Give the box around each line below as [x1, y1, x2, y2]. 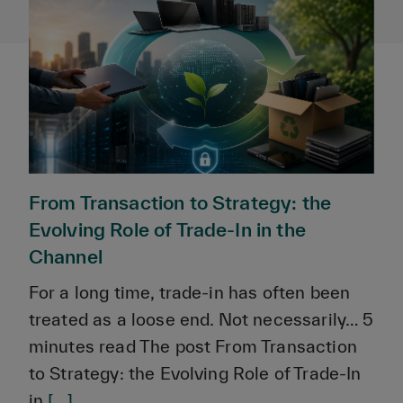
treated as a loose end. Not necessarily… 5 [28, 309, 374, 329]
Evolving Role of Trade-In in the [28, 218, 306, 240]
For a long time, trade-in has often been [28, 282, 351, 302]
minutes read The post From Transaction [28, 336, 357, 356]
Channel [28, 245, 103, 267]
